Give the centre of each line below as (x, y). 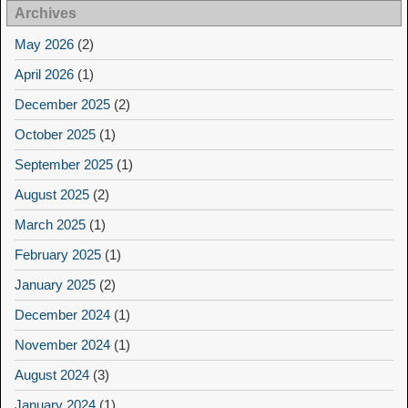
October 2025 (55, 135)
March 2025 (50, 225)
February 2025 (58, 255)
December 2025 (62, 105)
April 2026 (44, 75)
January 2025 (55, 285)
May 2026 (44, 45)
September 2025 (64, 165)
